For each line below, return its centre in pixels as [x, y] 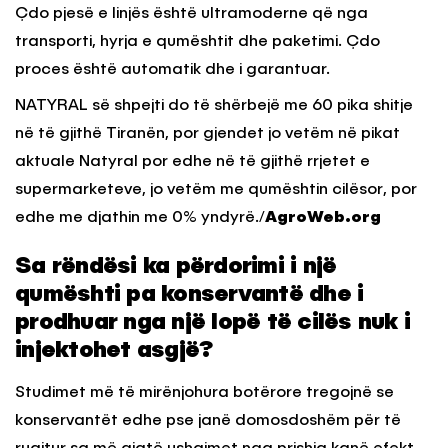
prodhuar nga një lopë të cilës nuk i [212, 322]
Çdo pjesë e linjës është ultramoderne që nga [191, 14]
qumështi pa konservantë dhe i [189, 294]
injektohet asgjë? [114, 350]
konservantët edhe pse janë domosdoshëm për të [208, 421]
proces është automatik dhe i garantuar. [172, 70]
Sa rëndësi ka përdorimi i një [176, 266]
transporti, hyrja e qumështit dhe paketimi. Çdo [197, 42]
